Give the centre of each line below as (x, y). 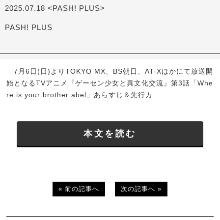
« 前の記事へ (79, 189)
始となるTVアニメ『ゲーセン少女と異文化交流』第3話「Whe (110, 83)
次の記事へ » (141, 189)
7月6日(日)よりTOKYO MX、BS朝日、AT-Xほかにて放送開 (110, 71)
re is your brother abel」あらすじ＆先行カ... (83, 95)
